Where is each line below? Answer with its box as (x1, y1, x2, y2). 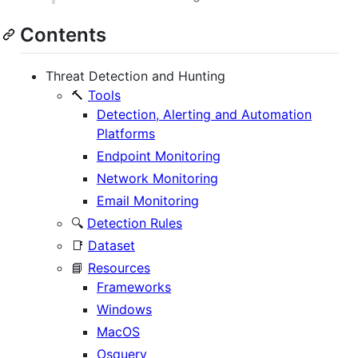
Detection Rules (87, 214, 182, 231)
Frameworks (97, 278, 171, 295)
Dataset (88, 237, 135, 253)
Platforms (97, 125, 155, 141)
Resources (88, 259, 150, 276)
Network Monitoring (97, 169, 218, 186)
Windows (97, 300, 152, 317)
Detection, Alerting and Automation (97, 105, 312, 122)
